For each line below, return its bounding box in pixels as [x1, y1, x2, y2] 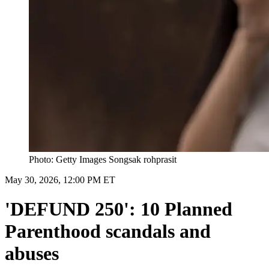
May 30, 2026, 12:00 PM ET [5, 174, 115, 185]
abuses [5, 243, 59, 265]
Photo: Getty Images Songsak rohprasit [29, 154, 177, 165]
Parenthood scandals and [5, 220, 211, 243]
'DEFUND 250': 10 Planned [5, 198, 232, 220]
